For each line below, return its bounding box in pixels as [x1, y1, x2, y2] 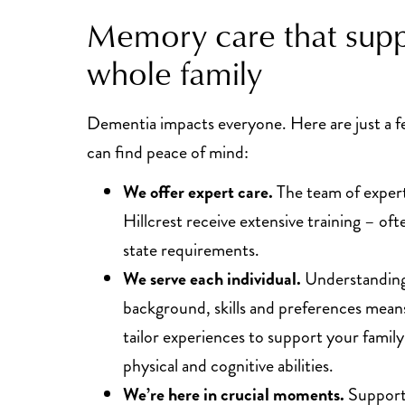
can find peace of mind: [87, 139, 250, 165]
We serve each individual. [123, 266, 302, 292]
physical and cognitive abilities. [123, 353, 334, 379]
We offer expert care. [123, 179, 274, 205]
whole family [87, 50, 263, 95]
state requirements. [123, 237, 260, 263]
